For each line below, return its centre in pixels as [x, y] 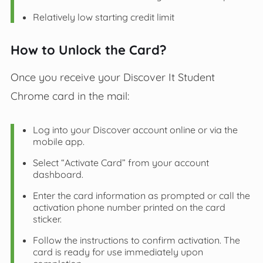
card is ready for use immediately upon [118, 252]
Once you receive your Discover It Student [112, 77]
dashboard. [58, 175]
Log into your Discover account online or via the [135, 130]
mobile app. [58, 142]
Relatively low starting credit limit [103, 17]
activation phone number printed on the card [129, 208]
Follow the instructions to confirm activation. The [136, 240]
